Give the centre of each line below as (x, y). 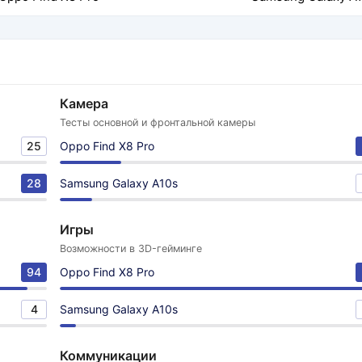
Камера (84, 103)
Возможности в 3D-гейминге (131, 248)
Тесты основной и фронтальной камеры (158, 122)
